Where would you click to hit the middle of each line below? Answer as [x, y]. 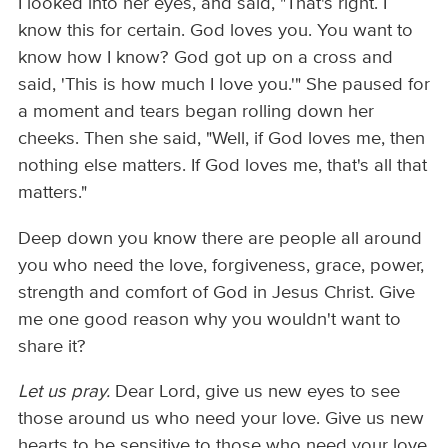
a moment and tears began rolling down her [196, 112]
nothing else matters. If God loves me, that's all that [223, 166]
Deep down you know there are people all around [220, 238]
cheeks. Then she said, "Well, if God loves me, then [222, 139]
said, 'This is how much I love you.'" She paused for [224, 85]
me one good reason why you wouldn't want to [210, 319]
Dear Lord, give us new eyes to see [255, 391]
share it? [52, 346]
